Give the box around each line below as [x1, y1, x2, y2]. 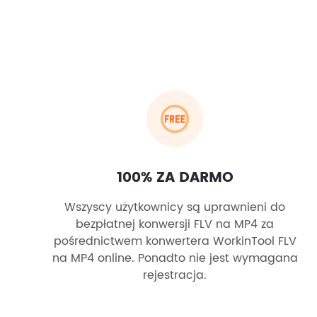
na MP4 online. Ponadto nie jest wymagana [52, 249, 298, 267]
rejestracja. [143, 266, 207, 284]
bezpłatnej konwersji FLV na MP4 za [76, 215, 274, 234]
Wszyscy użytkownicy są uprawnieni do [64, 198, 285, 217]
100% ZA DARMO [116, 166, 234, 190]
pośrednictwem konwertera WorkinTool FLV [53, 232, 296, 250]
